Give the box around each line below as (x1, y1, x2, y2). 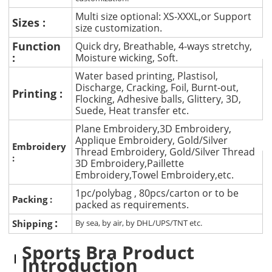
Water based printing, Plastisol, (75, 69, 219, 83)
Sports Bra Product (22, 240, 195, 265)
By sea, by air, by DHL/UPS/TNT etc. (75, 217, 203, 229)
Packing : (12, 192, 55, 205)
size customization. (75, 21, 163, 35)
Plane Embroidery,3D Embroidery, (75, 122, 232, 136)
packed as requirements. (75, 198, 189, 212)
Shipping (12, 217, 55, 230)
